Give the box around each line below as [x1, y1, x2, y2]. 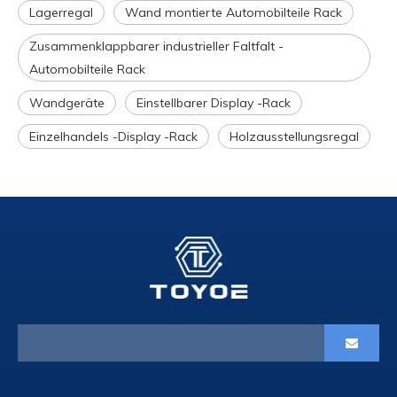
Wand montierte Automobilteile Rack [125, 4, 342, 20]
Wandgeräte [29, 94, 105, 111]
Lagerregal [29, 4, 93, 20]
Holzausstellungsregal [230, 128, 359, 144]
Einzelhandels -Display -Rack [29, 128, 198, 144]
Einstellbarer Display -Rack [136, 94, 291, 111]
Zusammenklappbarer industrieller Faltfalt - [29, 37, 284, 54]
